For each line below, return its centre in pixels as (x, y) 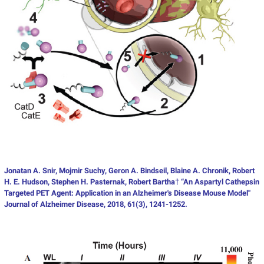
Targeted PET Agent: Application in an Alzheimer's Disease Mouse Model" (127, 193)
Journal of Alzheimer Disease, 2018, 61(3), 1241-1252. (95, 204)
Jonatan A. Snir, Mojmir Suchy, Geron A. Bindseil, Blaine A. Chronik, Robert (129, 171)
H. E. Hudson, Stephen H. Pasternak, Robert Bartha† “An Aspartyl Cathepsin (131, 182)
